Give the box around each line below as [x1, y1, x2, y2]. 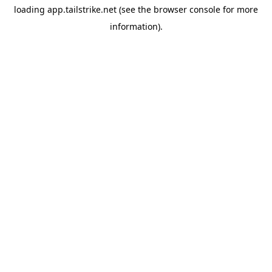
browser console [154, 4, 220, 15]
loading [14, 4, 47, 15]
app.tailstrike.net [47, 4, 117, 15]
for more [220, 4, 258, 15]
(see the [117, 4, 151, 15]
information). [109, 21, 163, 32]
